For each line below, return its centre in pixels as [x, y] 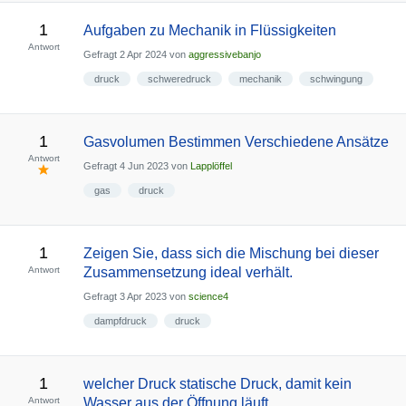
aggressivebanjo [224, 55]
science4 [208, 297]
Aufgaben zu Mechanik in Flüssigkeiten [209, 30]
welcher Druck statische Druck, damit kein [217, 384]
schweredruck [179, 79]
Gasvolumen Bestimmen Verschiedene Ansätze [236, 142]
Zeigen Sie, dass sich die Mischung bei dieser [231, 253]
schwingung [336, 79]
